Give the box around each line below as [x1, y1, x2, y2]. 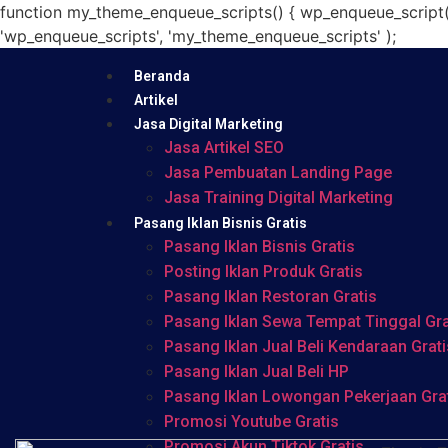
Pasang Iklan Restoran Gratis [163, 287, 377, 306]
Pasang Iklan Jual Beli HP [163, 362, 349, 381]
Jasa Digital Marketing [133, 116, 283, 132]
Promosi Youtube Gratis [163, 412, 339, 431]
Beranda [133, 68, 190, 84]
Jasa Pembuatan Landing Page [163, 163, 392, 182]
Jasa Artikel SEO [163, 138, 284, 157]
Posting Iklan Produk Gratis [163, 262, 363, 281]
